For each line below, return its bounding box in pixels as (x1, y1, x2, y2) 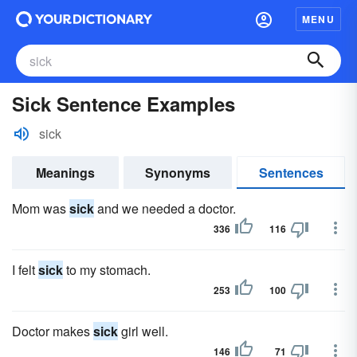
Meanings (36, 163, 95, 182)
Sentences (258, 163, 324, 182)
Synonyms (145, 163, 210, 182)
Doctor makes (12, 322, 93, 340)
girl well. (118, 322, 168, 340)
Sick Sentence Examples (12, 90, 235, 117)
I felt (12, 261, 38, 279)
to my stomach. (63, 261, 151, 279)
